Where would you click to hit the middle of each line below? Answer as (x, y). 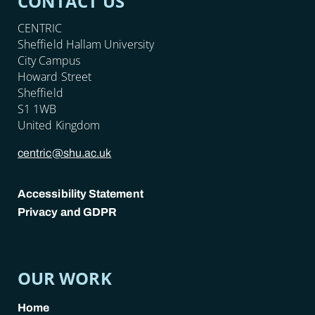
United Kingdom (59, 125)
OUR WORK (65, 278)
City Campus (49, 60)
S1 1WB (37, 109)
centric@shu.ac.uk (65, 153)
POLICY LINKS (75, 223)
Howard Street (54, 76)
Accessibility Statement (81, 193)
